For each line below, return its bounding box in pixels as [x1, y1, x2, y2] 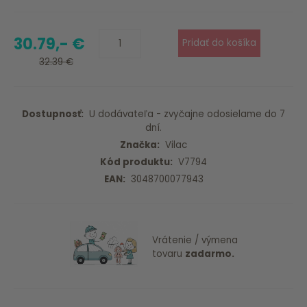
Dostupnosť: [22, 108, 84, 121]
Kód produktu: [100, 156, 173, 169]
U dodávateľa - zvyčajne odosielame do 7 [84, 108, 285, 121]
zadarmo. [184, 247, 234, 260]
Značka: [120, 138, 160, 152]
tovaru [151, 247, 185, 260]
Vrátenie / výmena [151, 233, 238, 247]
